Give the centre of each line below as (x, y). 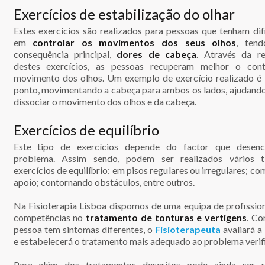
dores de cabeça (157, 54)
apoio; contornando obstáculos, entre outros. (104, 182)
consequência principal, (65, 54)
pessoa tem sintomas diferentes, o (84, 229)
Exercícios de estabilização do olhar (124, 14)
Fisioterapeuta (188, 229)
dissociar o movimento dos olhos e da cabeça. (105, 101)
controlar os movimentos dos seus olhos (135, 42)
